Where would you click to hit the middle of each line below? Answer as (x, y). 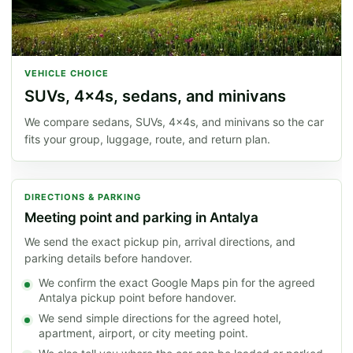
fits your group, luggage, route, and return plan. (147, 139)
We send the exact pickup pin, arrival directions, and (160, 242)
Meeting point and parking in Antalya (141, 218)
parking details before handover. (108, 258)
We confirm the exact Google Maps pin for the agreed (177, 283)
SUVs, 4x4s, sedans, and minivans (155, 97)
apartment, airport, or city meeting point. (143, 333)
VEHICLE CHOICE (67, 74)
